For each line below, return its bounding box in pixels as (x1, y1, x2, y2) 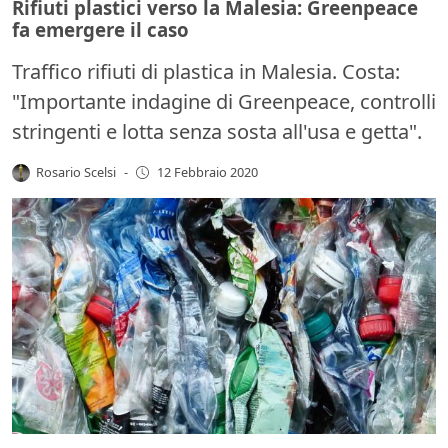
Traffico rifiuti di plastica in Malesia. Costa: (12, 57, 400, 85)
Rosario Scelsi (36, 162, 117, 181)
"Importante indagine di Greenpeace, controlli (12, 87, 436, 115)
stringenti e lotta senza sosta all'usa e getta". (12, 117, 422, 145)
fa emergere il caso (12, 16, 189, 42)
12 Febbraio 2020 (156, 163, 258, 182)
